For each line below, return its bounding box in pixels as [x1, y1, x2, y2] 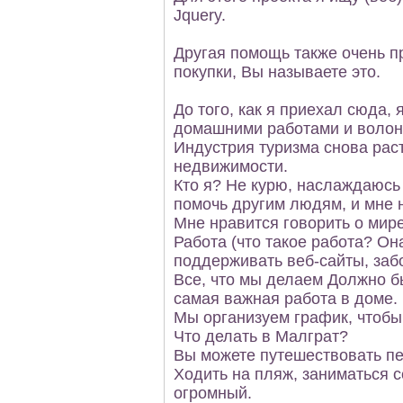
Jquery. [174, 6, 226, 24]
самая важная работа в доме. [174, 290, 398, 308]
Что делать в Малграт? [174, 327, 348, 345]
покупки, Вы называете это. [174, 63, 381, 81]
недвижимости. [174, 157, 288, 175]
